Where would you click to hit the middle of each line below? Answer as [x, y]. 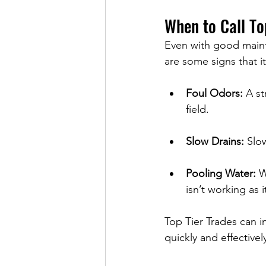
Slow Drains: [215, 141]
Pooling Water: [221, 173]
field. [197, 109]
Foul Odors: [214, 93]
